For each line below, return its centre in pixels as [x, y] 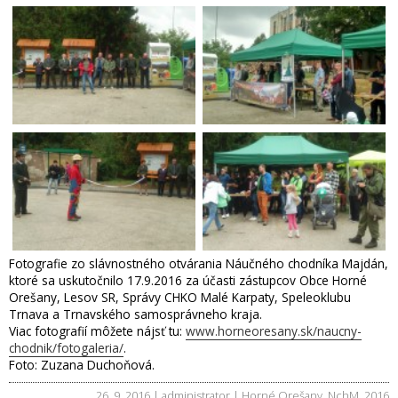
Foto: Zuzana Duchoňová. [82, 364]
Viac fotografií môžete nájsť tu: [97, 330]
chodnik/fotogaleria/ [66, 347]
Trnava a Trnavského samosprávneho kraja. [135, 314]
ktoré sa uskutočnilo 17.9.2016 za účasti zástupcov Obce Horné [188, 280]
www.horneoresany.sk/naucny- [274, 330]
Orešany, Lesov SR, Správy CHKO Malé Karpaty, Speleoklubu [180, 297]
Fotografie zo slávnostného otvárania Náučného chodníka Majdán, [199, 263]
